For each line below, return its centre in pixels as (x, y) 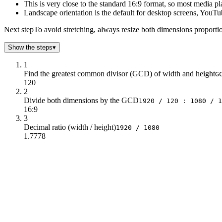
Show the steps (30, 48)
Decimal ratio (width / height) (70, 127)
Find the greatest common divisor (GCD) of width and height (119, 74)
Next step (19, 30)
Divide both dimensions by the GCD (81, 101)
